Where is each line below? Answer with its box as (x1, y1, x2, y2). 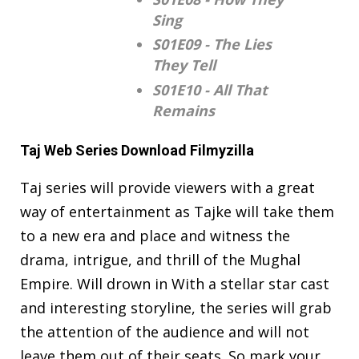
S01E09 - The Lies (152, 34, 272, 54)
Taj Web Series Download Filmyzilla (20, 141, 254, 159)
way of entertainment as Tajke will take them (20, 201, 334, 221)
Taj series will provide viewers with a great (20, 177, 315, 197)
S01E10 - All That (152, 79, 268, 99)
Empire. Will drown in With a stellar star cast (20, 273, 329, 293)
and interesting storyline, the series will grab (20, 297, 332, 317)
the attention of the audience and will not (20, 321, 309, 341)
